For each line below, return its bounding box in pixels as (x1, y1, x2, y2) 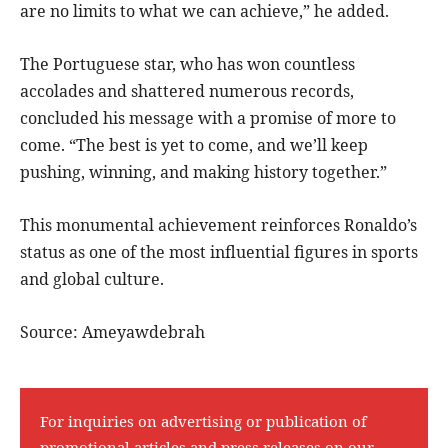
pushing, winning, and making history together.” (20, 161, 387, 184)
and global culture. (20, 268, 164, 291)
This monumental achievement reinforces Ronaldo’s (20, 214, 417, 237)
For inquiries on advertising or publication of (40, 411, 367, 432)
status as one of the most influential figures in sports (20, 241, 418, 264)
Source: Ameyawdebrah (20, 321, 205, 344)
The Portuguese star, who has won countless (20, 53, 355, 76)
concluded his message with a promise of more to (20, 107, 396, 130)
